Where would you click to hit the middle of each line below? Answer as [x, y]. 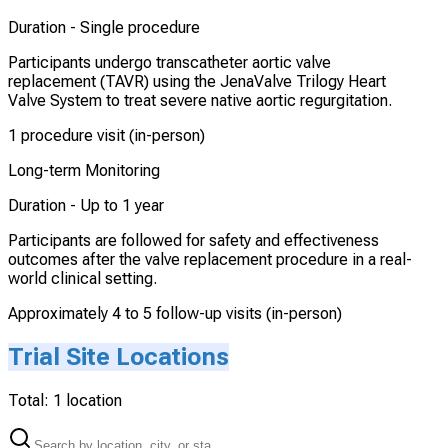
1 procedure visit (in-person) [106, 136]
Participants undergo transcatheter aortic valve [169, 63]
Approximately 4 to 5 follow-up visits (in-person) [175, 314]
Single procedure [140, 28]
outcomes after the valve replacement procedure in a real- [210, 260]
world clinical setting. [82, 279]
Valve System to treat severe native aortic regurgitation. [200, 101]
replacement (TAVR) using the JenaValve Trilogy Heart [197, 82]
